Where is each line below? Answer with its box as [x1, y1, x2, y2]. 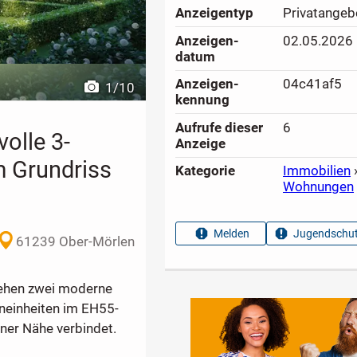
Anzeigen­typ [175, 5, 254, 22]
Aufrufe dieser [175, 119, 264, 135]
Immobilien [283, 163, 351, 179]
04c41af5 [283, 76, 343, 92]
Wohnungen [283, 178, 355, 195]
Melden [214, 227, 250, 241]
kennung [175, 92, 230, 108]
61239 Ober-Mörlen [16, 233, 135, 250]
